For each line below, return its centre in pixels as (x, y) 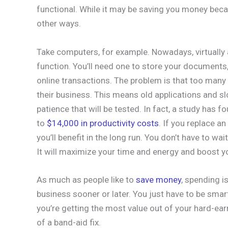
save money (159, 179)
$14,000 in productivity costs (103, 123)
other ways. (59, 24)
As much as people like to (86, 179)
